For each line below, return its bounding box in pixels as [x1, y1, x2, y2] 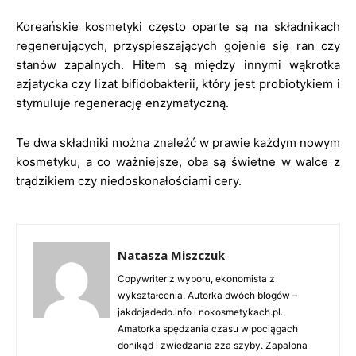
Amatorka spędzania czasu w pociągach [118, 323, 298, 335]
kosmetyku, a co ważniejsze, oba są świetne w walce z [16, 154, 340, 169]
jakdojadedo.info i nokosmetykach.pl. [118, 306, 283, 318]
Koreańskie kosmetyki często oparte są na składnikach [16, 19, 340, 34]
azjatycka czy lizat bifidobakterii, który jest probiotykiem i [16, 76, 340, 91]
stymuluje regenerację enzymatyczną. [16, 95, 229, 110]
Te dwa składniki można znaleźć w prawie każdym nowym [16, 135, 340, 150]
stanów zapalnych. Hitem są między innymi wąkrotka [16, 57, 340, 72]
